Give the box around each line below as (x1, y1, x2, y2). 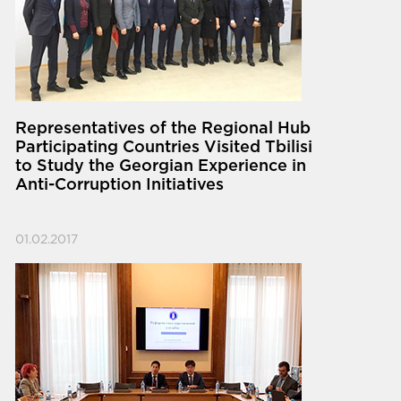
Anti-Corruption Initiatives (15, 178, 225, 193)
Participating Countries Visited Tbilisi (15, 141, 313, 156)
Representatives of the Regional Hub (15, 122, 311, 137)
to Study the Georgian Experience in (15, 159, 307, 175)
